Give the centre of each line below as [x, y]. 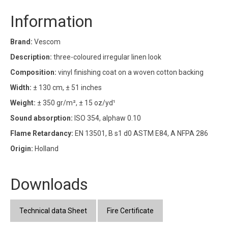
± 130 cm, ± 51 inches [67, 87]
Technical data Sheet [53, 210]
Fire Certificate [130, 210]
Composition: [34, 72]
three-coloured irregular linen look [107, 57]
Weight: [23, 103]
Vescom [47, 41]
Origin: [22, 148]
